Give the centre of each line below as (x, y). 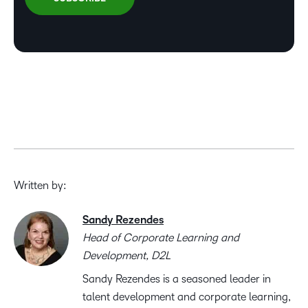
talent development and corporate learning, (187, 297)
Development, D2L (126, 255)
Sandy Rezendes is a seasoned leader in (177, 279)
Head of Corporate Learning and (161, 238)
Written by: (40, 185)
